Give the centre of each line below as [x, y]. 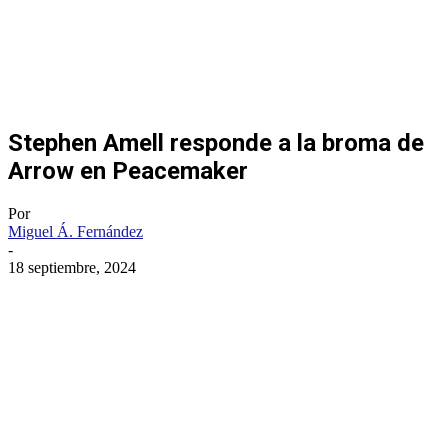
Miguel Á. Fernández [75, 231]
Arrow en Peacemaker [128, 170]
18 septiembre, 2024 [72, 267]
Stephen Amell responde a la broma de [216, 142]
